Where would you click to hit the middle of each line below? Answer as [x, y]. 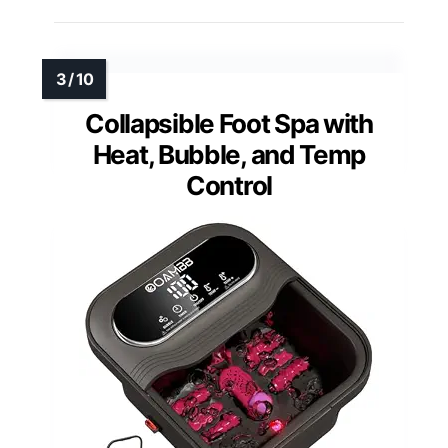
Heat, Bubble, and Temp [229, 154]
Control [229, 185]
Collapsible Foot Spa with [229, 123]
